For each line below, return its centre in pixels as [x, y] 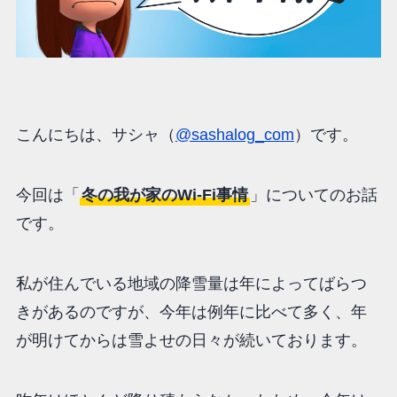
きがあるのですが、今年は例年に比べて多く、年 [191, 311]
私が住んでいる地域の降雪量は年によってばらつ [191, 283]
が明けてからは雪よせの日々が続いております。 [191, 340]
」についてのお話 [313, 195]
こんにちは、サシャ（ [95, 135]
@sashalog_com [234, 135]
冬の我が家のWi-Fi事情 [164, 195]
